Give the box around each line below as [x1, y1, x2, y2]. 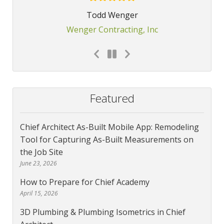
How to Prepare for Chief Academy [20, 176, 149, 188]
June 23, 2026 [20, 159, 57, 168]
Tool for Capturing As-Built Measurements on [20, 134, 193, 145]
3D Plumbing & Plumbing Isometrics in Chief [20, 206, 185, 218]
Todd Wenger [86, 9, 138, 21]
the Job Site [20, 146, 63, 158]
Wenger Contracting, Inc [66, 24, 158, 35]
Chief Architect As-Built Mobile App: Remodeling [20, 121, 199, 133]
